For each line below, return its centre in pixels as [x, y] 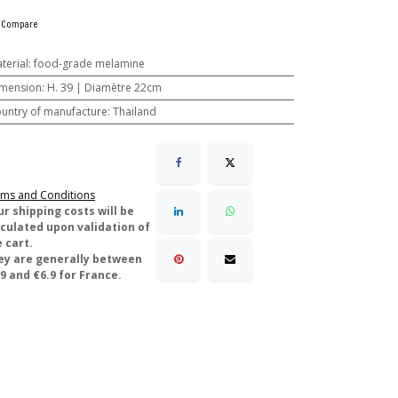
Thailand [134, 111]
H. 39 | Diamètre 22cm [104, 88]
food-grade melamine [89, 64]
